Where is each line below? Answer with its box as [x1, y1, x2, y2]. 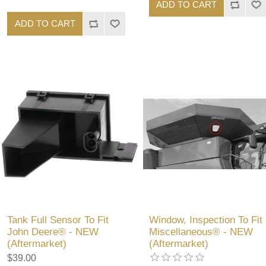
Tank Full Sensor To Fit [7, 214, 109, 226]
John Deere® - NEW [7, 226, 99, 237]
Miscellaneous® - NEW [148, 226, 253, 237]
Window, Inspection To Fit [148, 214, 262, 226]
